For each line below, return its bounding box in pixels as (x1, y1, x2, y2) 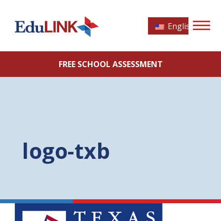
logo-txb (22, 136, 110, 165)
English (166, 21, 195, 32)
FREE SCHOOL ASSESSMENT (58, 59, 163, 70)
